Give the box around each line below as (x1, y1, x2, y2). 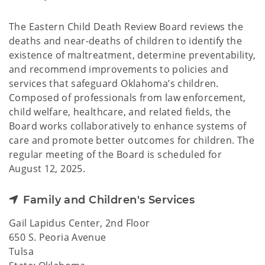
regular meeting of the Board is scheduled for (9, 148, 222, 161)
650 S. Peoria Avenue (9, 231, 106, 244)
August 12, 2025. (9, 162, 86, 175)
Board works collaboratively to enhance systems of (9, 119, 247, 132)
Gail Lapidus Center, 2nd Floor (9, 216, 150, 230)
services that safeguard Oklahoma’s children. (9, 77, 219, 90)
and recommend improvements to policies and (9, 63, 228, 76)
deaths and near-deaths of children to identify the (9, 34, 243, 47)
